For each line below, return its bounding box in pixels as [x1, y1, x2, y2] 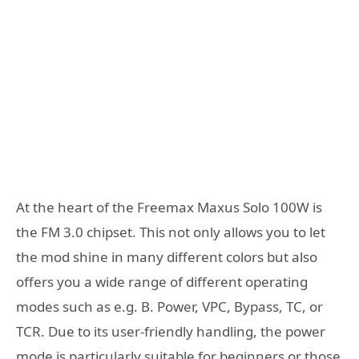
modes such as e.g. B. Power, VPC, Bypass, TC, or [16, 296, 323, 316]
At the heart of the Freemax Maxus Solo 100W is [16, 197, 322, 216]
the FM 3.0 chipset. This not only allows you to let [16, 222, 325, 241]
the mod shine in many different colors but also [16, 247, 317, 266]
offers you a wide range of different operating [16, 272, 308, 291]
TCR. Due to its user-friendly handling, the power [16, 321, 325, 341]
